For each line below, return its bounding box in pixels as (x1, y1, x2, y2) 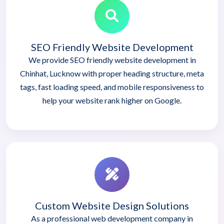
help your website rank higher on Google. (42, 95, 181, 105)
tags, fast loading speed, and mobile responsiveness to (20, 81, 204, 91)
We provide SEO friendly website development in (28, 54, 196, 64)
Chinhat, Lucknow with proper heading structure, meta (20, 68, 204, 78)
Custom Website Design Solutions (35, 199, 189, 211)
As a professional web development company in (31, 213, 193, 223)
